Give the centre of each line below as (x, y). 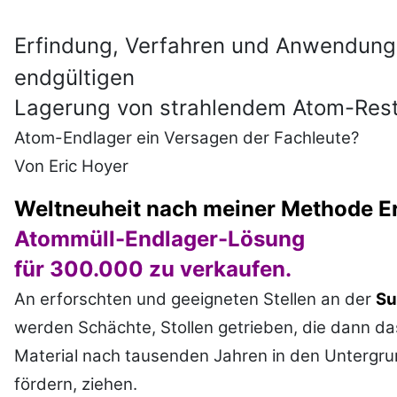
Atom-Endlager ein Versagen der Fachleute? (187, 138)
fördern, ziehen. (76, 385)
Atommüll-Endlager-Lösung (160, 239)
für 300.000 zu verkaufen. (153, 269)
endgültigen (74, 78)
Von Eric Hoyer (71, 167)
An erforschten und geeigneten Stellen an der (195, 300)
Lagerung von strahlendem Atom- (184, 108)
